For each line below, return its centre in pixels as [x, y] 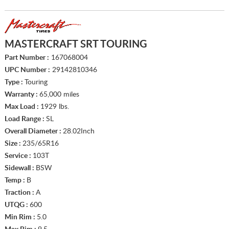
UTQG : [17, 205]
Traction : [20, 192]
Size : [13, 143]
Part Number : [27, 58]
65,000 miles [59, 94]
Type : [14, 82]
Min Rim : [20, 217]
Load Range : [25, 119]
